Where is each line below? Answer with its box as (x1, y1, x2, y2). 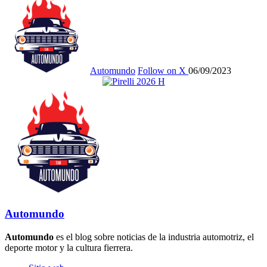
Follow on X (138, 65, 186, 76)
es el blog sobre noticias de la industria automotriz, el (54, 231, 254, 242)
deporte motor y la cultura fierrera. (5, 242, 133, 253)
